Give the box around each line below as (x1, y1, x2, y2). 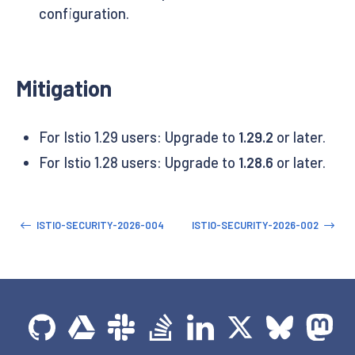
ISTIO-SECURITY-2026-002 (192, 218, 319, 231)
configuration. (38, 5, 129, 23)
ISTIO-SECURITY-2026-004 (36, 218, 164, 231)
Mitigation (16, 74, 112, 102)
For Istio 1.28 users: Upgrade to (38, 153, 239, 171)
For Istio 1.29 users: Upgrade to (38, 128, 239, 147)
